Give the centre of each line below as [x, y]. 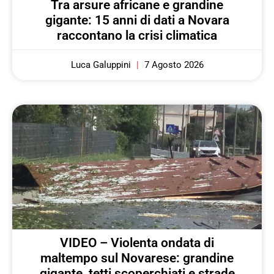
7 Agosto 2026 [172, 65]
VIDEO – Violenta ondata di [137, 243]
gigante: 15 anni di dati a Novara [137, 20]
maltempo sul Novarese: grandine [137, 258]
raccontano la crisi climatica [137, 35]
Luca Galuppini [102, 65]
